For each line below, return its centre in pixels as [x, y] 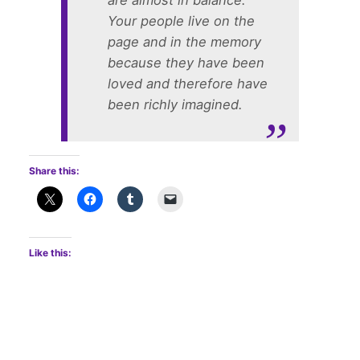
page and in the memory [184, 42]
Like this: [50, 252]
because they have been [186, 63]
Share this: [54, 171]
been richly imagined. [175, 105]
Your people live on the [181, 21]
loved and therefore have [187, 84]
